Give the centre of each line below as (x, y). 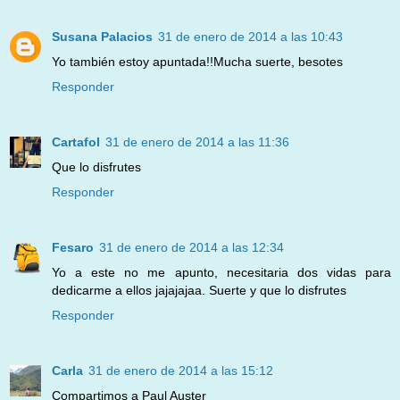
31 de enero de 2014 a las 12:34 (192, 248)
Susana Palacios (102, 37)
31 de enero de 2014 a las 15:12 (181, 371)
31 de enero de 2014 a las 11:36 (197, 142)
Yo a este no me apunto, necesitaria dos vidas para (221, 273)
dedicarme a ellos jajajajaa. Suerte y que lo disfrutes (199, 291)
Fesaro (73, 248)
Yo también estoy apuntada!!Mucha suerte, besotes (197, 62)
